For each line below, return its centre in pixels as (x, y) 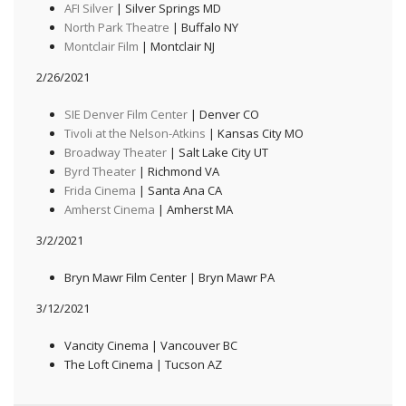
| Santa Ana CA (179, 190)
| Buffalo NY (203, 27)
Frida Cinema (100, 190)
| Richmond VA (177, 171)
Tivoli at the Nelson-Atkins (135, 133)
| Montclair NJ (176, 46)
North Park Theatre (116, 27)
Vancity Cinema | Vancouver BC (150, 345)
